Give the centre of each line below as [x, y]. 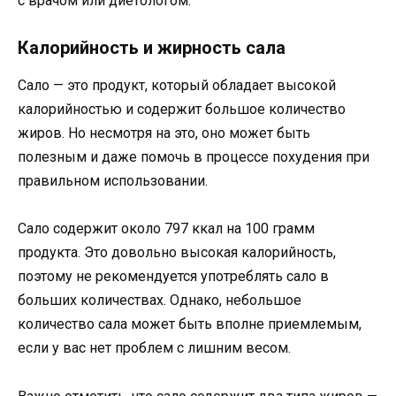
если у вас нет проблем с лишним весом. [154, 348]
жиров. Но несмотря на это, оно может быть [164, 133]
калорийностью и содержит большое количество [182, 110]
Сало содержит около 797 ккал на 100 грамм [166, 229]
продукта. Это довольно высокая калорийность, [177, 253]
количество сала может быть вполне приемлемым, [190, 324]
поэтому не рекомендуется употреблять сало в [173, 277]
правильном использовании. [113, 181]
